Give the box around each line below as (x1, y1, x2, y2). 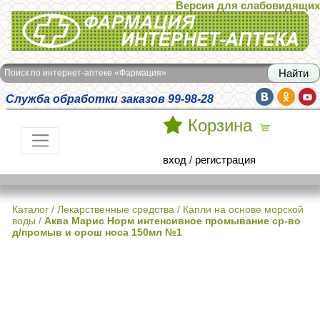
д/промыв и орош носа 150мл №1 (12, 226, 182, 238)
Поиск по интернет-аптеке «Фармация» (4, 68, 166, 78)
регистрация (195, 154, 256, 166)
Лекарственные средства (57, 204, 174, 215)
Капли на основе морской (183, 204, 304, 215)
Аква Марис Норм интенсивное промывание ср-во (44, 215, 301, 226)
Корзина (188, 116, 252, 135)
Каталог (12, 204, 49, 215)
